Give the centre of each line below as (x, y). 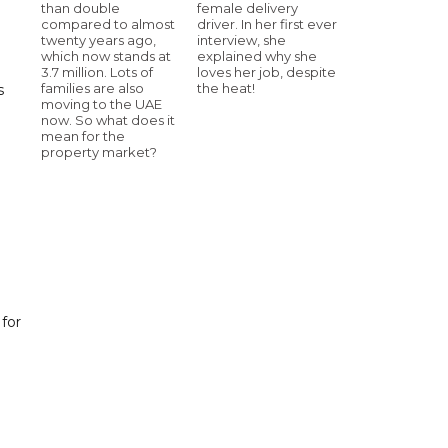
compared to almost (108, 23)
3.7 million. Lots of (97, 71)
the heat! (226, 87)
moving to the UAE (101, 103)
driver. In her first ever (267, 23)
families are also (92, 87)
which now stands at (106, 55)
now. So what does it (108, 119)
